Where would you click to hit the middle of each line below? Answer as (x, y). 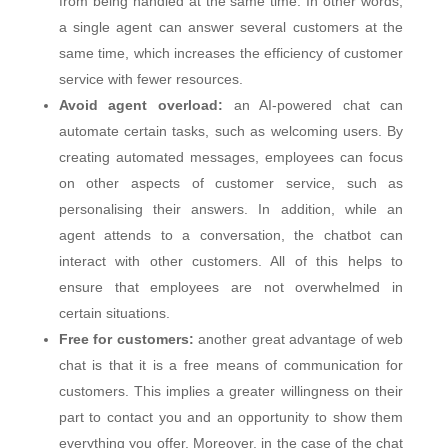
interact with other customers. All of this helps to (231, 260)
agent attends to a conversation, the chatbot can (231, 234)
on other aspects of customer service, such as (231, 182)
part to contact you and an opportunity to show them (231, 416)
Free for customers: (128, 338)
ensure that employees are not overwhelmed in (231, 286)
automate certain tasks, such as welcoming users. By (231, 130)
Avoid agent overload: (146, 104)
